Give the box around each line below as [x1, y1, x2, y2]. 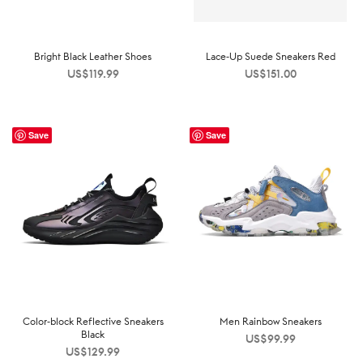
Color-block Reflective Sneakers [22, 314, 164, 327]
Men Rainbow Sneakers [219, 314, 322, 327]
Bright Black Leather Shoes [34, 49, 152, 62]
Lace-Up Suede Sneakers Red [205, 49, 335, 62]
